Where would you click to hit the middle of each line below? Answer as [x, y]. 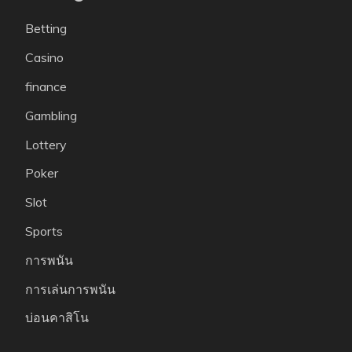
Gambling [51, 115]
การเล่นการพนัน [70, 289]
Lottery [46, 144]
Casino [44, 58]
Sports [44, 231]
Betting [46, 29]
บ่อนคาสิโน [57, 318]
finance [46, 87]
